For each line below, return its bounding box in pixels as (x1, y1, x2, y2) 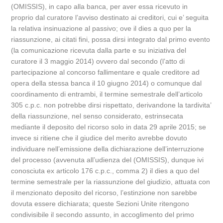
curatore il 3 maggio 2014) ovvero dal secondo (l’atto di (11, 57, 185, 65)
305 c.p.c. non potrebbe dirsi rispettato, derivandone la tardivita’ (11, 101, 212, 109)
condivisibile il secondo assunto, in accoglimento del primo (11, 211, 195, 219)
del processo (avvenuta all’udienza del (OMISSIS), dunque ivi (11, 156, 204, 164)
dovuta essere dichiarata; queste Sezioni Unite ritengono (11, 200, 190, 208)
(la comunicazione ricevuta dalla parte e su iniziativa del (11, 46, 187, 54)
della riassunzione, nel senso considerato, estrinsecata (11, 112, 184, 120)
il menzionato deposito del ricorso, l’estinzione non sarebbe (11, 189, 198, 197)
